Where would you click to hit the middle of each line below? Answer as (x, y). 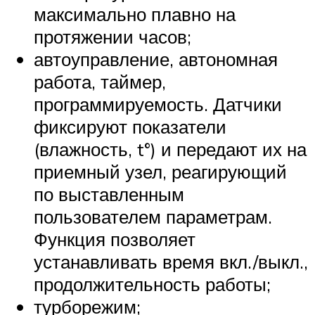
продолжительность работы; (152, 284)
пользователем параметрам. (153, 216)
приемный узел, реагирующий (160, 171)
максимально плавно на (135, 14)
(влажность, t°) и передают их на (170, 149)
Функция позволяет (115, 239)
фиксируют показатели (130, 126)
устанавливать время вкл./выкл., (171, 261)
